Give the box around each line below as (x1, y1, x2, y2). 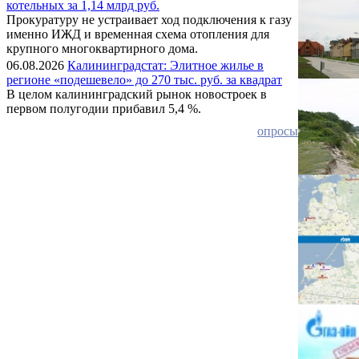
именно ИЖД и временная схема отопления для (6, 26, 269, 41)
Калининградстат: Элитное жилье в (67, 58, 264, 72)
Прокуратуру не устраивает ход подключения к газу (6, 12, 292, 26)
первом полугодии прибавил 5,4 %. (6, 101, 201, 115)
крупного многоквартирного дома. (6, 41, 198, 55)
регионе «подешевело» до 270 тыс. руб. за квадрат (6, 72, 282, 87)
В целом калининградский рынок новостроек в (6, 87, 267, 101)
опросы (257, 123, 298, 138)
